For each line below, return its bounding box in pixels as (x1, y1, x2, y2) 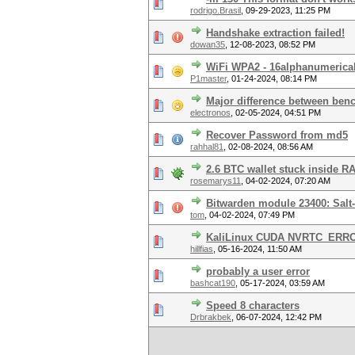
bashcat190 (190, 278, 235, 288)
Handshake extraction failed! (206, 27, 345, 39)
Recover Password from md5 (206, 129, 348, 141)
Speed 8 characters (206, 300, 300, 311)
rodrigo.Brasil (190, 6, 241, 15)
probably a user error (206, 265, 310, 277)
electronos (190, 108, 231, 117)
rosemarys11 (190, 176, 241, 185)
